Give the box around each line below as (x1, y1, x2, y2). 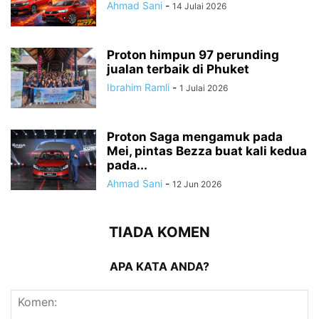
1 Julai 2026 (179, 82, 228, 93)
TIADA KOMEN (109, 223, 210, 241)
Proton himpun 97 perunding (107, 47, 279, 62)
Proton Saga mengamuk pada (107, 129, 283, 144)
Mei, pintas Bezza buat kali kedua (107, 143, 307, 158)
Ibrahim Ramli (107, 80, 169, 93)
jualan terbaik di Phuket (107, 61, 249, 76)
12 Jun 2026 (172, 178, 221, 189)
